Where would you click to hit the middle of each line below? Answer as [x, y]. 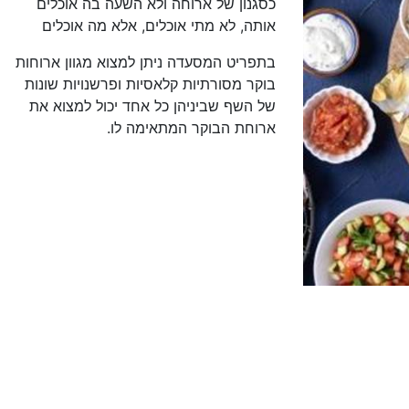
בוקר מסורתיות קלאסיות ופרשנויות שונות [150, 84]
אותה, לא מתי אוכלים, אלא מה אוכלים [158, 26]
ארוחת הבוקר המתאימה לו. [191, 128]
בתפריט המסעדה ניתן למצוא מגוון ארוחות [145, 62]
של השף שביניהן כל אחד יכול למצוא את [152, 106]
